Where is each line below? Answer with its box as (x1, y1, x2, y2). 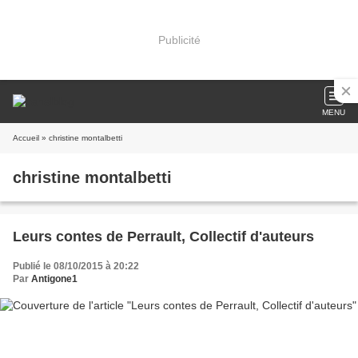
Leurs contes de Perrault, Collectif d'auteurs (13, 229, 314, 245)
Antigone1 (31, 273, 78, 284)
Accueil (13, 133, 39, 142)
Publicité (157, 33, 201, 46)
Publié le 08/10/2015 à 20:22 (13, 261, 139, 272)
